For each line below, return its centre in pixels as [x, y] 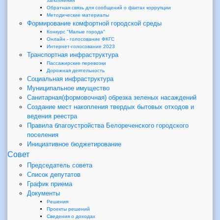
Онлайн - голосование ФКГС [81, 39]
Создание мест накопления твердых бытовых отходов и [110, 107]
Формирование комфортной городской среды [94, 23]
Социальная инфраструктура [70, 79]
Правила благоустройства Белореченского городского [108, 125]
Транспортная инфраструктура [73, 55]
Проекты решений [68, 209]
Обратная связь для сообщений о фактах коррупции [109, 7]
